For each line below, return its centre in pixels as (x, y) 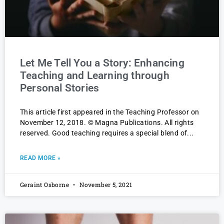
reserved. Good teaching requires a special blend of (104, 133)
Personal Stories (60, 88)
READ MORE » (40, 158)
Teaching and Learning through (95, 76)
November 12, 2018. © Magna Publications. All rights (107, 123)
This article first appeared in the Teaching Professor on (110, 112)
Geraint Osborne (45, 185)
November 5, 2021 (105, 185)
